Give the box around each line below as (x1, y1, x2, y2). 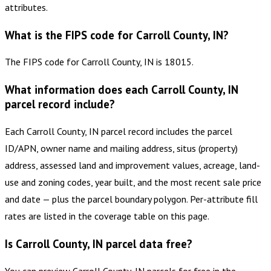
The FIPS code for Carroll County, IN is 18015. (5, 56, 194, 68)
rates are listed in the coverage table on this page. (5, 209, 209, 222)
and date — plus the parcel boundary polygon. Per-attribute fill (5, 192, 258, 205)
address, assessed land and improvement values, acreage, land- (5, 158, 260, 171)
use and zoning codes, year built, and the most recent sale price (5, 175, 261, 188)
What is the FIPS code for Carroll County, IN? (5, 27, 229, 42)
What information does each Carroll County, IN (5, 82, 238, 97)
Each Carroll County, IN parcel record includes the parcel (5, 125, 232, 137)
